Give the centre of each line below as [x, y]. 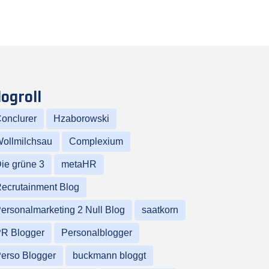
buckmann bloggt [109, 256]
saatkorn [160, 210]
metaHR [79, 165]
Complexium [96, 142]
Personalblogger [96, 233]
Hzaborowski [81, 119]
